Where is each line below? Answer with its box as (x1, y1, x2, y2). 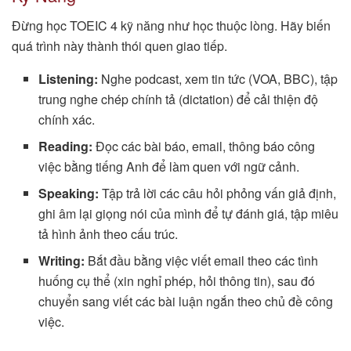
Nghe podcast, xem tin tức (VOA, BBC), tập (98, 70, 338, 89)
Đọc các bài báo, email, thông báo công (92, 137, 316, 156)
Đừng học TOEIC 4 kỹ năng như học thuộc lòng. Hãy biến (12, 16, 331, 35)
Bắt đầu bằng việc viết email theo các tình (85, 251, 319, 270)
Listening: (38, 70, 99, 89)
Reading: (38, 137, 93, 156)
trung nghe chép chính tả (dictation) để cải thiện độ (38, 90, 319, 109)
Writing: (38, 251, 85, 270)
